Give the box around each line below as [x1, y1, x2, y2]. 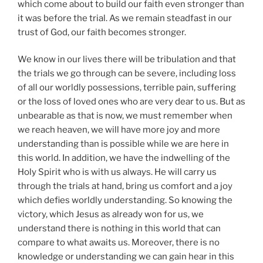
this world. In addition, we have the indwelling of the [18, 153, 230, 164]
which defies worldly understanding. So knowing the [18, 195, 232, 206]
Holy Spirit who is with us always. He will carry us [18, 167, 217, 178]
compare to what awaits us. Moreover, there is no [18, 237, 220, 248]
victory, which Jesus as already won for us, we [18, 209, 204, 220]
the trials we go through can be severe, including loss [18, 68, 236, 79]
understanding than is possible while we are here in [18, 139, 229, 150]
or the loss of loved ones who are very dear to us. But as [18, 96, 245, 107]
